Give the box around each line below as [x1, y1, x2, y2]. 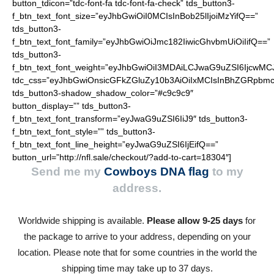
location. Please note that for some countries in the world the [17, 247, 257, 257]
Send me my [31, 165, 104, 178]
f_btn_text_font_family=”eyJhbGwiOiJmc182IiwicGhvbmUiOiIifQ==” [12, 37, 270, 46]
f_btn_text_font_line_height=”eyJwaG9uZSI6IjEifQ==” [12, 139, 218, 149]
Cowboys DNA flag [103, 165, 212, 178]
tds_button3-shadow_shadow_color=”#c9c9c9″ [12, 88, 193, 98]
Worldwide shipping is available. [18, 215, 147, 226]
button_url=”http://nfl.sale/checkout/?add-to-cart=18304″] [12, 152, 231, 162]
